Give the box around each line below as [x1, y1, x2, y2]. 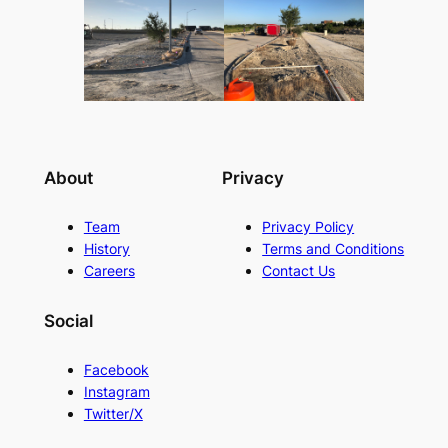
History [83, 240, 130, 258]
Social [43, 310, 93, 331]
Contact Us [262, 262, 336, 280]
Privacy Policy [262, 218, 355, 236]
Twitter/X [83, 404, 143, 422]
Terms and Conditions [262, 240, 405, 258]
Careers [83, 262, 135, 280]
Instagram [83, 382, 150, 400]
